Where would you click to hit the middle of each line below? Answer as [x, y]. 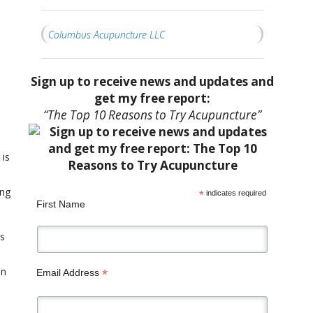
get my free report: [153, 99]
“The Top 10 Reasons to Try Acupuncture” [153, 115]
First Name [60, 204]
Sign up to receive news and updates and [153, 82]
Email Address [69, 273]
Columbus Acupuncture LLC [106, 34]
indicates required [235, 192]
